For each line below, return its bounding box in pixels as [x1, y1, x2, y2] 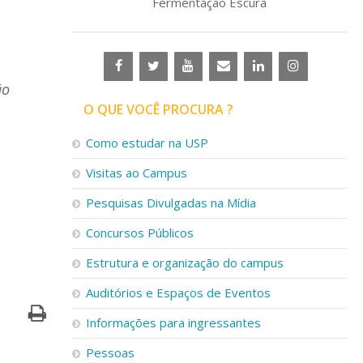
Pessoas [86, 344, 135, 361]
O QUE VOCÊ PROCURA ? [83, 100, 233, 118]
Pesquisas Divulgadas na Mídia [86, 194, 256, 211]
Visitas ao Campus [86, 164, 187, 181]
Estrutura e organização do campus [86, 254, 284, 271]
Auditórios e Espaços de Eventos [86, 284, 271, 301]
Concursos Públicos [86, 224, 194, 241]
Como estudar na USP [86, 135, 208, 151]
